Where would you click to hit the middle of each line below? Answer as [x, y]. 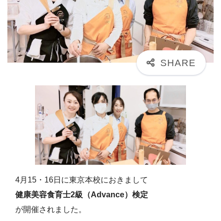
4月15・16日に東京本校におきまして [82, 180]
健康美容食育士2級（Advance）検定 [82, 194]
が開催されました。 [51, 209]
